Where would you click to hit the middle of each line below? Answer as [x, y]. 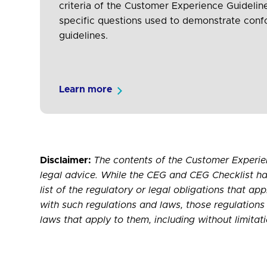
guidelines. [84, 36]
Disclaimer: [67, 161]
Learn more [86, 90]
